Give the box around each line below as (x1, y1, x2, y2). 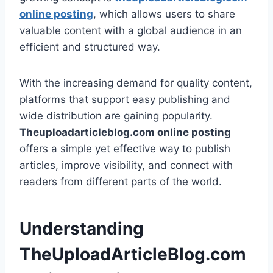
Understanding (19, 218, 144, 239)
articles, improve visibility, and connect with (19, 159, 233, 172)
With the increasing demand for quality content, (19, 77, 252, 90)
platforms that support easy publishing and (19, 93, 230, 106)
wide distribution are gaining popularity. (19, 110, 213, 122)
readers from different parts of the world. (19, 175, 222, 188)
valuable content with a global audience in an (19, 24, 242, 37)
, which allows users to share (93, 8, 235, 21)
